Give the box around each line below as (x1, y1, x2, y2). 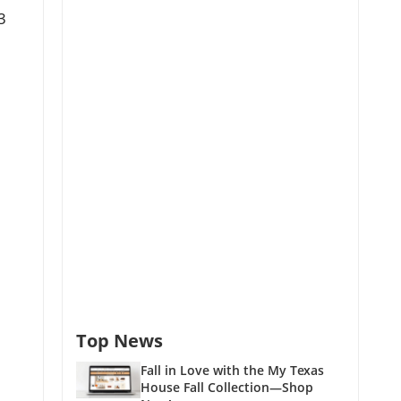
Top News (76, 328, 163, 354)
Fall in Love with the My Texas (141, 362, 324, 380)
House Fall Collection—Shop (141, 379, 313, 397)
